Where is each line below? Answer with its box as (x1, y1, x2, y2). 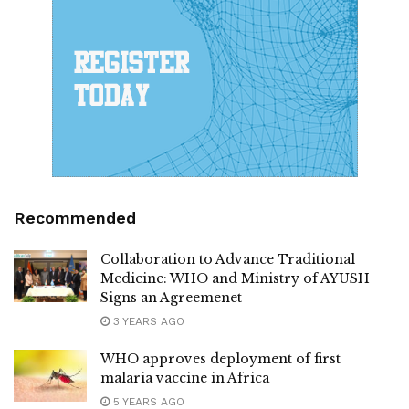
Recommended (14, 207, 136, 227)
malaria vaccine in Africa (100, 369, 269, 386)
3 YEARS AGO (110, 314, 184, 328)
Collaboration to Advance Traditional (100, 250, 355, 267)
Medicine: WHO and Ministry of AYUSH (100, 269, 370, 287)
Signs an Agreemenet (100, 288, 242, 306)
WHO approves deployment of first (100, 350, 341, 367)
